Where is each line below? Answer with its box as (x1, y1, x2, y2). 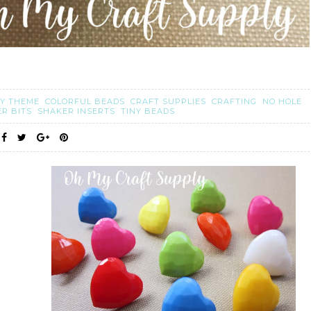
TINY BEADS (121, 106, 176, 117)
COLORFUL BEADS (44, 96, 128, 107)
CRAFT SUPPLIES (130, 96, 209, 107)
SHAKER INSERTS (37, 106, 119, 117)
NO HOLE (262, 96, 302, 107)
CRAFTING (211, 96, 260, 107)
